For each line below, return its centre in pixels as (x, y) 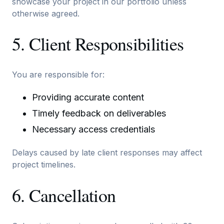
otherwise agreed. (46, 13)
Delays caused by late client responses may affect (107, 153)
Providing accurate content (88, 97)
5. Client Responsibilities (98, 44)
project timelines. (44, 165)
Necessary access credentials (93, 129)
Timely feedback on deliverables (99, 113)
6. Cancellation (64, 195)
